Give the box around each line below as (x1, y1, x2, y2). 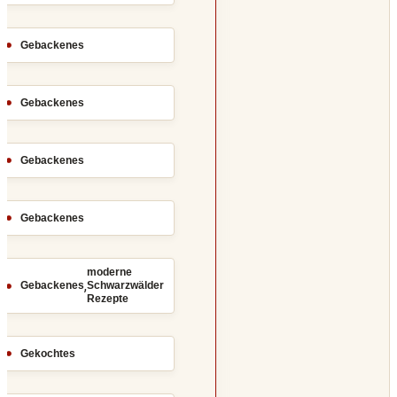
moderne (87, 266, 132, 279)
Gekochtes (20, 346, 75, 360)
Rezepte (87, 292, 128, 306)
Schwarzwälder (87, 279, 164, 292)
